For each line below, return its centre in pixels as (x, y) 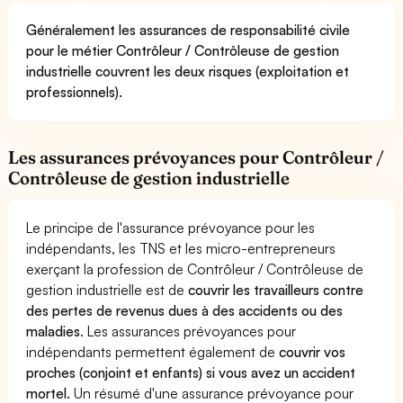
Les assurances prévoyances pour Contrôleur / (197, 157)
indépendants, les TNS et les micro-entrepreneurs (181, 248)
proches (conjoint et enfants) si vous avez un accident (191, 372)
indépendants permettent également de (153, 351)
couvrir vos (313, 351)
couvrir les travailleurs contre (276, 289)
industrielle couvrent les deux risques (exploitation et (188, 71)
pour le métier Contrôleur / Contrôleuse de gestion (183, 50)
